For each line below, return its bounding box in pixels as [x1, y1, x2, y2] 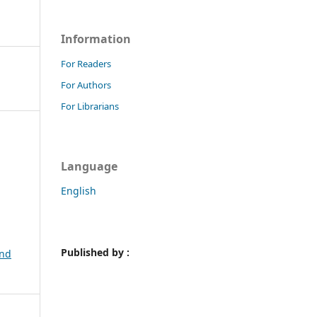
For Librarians [61, 99, 119, 113]
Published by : [61, 245, 129, 259]
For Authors [61, 78, 111, 91]
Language [61, 158, 117, 174]
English [61, 183, 96, 197]
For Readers [61, 57, 111, 70]
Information [61, 30, 131, 47]
